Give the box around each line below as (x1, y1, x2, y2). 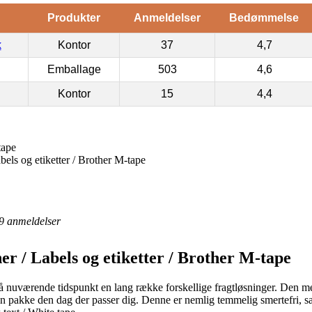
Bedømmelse (229, 11, 299, 24)
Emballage (47, 63, 101, 75)
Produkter (47, 11, 100, 24)
